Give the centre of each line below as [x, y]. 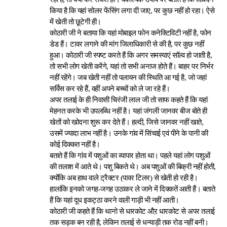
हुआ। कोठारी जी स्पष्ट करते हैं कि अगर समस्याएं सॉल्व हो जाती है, [131, 55]
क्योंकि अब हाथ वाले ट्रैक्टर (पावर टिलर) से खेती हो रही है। [124, 178]
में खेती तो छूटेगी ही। [75, 22]
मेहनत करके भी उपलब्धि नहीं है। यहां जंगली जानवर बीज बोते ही [128, 111]
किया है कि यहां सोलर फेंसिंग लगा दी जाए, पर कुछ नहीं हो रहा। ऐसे [132, 11]
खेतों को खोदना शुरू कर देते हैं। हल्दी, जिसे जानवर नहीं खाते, [127, 122]
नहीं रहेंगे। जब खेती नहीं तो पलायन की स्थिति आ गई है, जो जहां [128, 78]
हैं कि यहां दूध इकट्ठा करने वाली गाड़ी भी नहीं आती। [115, 200]
